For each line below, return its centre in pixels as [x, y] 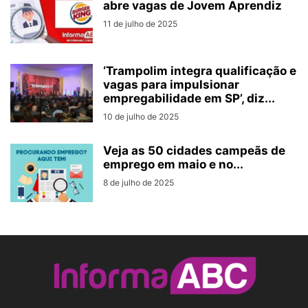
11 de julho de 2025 [140, 23]
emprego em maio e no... [173, 164]
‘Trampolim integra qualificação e [200, 70]
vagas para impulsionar [171, 84]
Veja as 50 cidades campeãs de [194, 150]
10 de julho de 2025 [141, 116]
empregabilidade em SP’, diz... [189, 98]
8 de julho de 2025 [139, 182]
